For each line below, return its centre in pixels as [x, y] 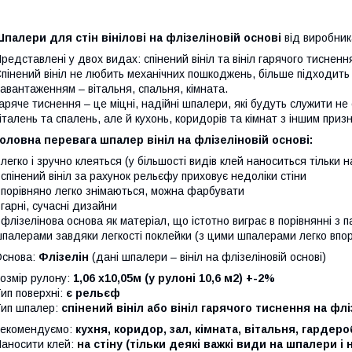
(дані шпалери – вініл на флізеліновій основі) [209, 257]
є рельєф [92, 293]
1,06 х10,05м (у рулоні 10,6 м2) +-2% [174, 278]
